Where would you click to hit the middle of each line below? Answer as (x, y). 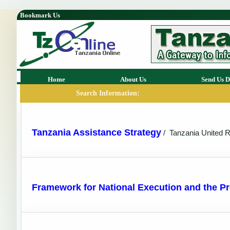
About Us (133, 79)
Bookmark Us (40, 15)
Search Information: (108, 93)
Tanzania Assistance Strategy (97, 132)
